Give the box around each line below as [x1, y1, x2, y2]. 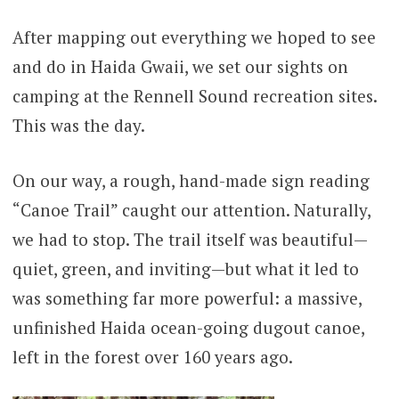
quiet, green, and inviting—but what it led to [12, 256, 359, 280]
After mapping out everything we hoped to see [12, 26, 376, 49]
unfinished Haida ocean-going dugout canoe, [12, 315, 364, 338]
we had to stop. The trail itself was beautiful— [12, 227, 368, 250]
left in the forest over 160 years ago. [12, 345, 293, 368]
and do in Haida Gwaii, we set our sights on [12, 55, 348, 78]
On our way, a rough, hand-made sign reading [12, 168, 370, 191]
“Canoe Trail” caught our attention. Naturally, [12, 198, 370, 221]
